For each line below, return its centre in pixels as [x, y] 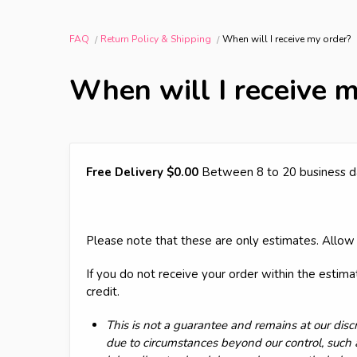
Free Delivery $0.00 [142, 172]
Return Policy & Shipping [156, 39]
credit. [103, 292]
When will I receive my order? [287, 39]
